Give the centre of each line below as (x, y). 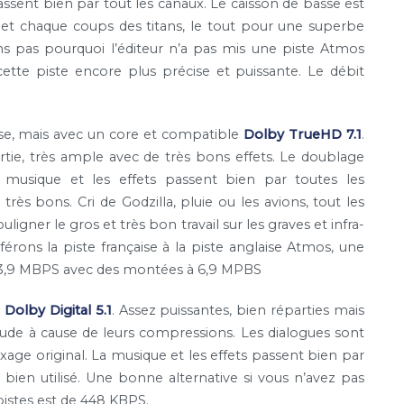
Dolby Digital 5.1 (58, 311)
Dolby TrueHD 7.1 (303, 134)
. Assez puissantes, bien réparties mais (238, 311)
